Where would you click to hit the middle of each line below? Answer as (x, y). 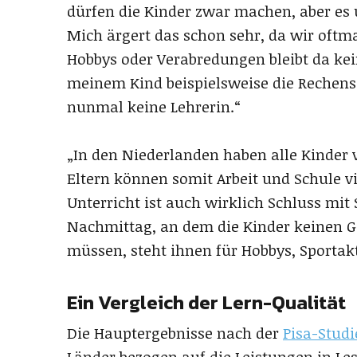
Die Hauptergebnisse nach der (175, 333)
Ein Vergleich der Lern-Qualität (206, 302)
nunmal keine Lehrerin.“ (154, 106)
